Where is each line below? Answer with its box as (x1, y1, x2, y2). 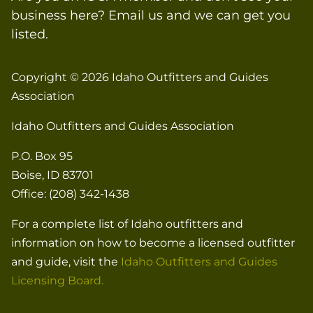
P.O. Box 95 (11, 149, 73, 163)
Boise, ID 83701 (11, 168, 94, 182)
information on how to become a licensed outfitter (11, 235, 295, 249)
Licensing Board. (11, 273, 103, 287)
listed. (11, 26, 48, 42)
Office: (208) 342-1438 (11, 187, 129, 201)
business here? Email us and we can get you (11, 7, 291, 23)
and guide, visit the (11, 254, 121, 268)
